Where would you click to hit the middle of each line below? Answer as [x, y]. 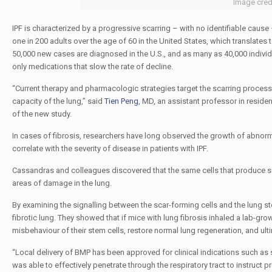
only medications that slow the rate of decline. [92, 66]
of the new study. [42, 114]
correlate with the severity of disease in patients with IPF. [110, 148]
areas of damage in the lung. [62, 183]
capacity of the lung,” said [58, 101]
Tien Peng [121, 101]
